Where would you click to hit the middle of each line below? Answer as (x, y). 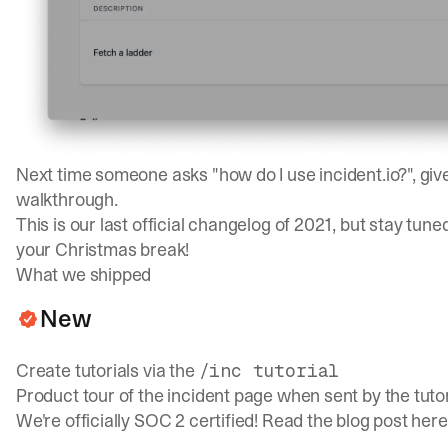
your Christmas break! (103, 250)
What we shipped (84, 275)
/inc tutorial (269, 371)
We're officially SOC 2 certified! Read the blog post (214, 421)
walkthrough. (67, 200)
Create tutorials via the (107, 371)
